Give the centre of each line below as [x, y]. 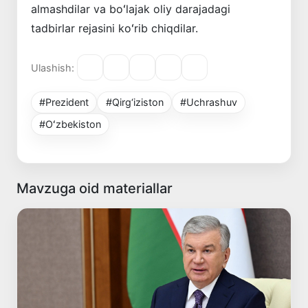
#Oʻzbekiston [70, 124]
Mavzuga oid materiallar [95, 189]
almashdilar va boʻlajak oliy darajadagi [131, 9]
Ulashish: [53, 67]
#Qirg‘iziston [134, 102]
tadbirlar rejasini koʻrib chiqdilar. [114, 29]
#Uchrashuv [208, 102]
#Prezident [64, 102]
